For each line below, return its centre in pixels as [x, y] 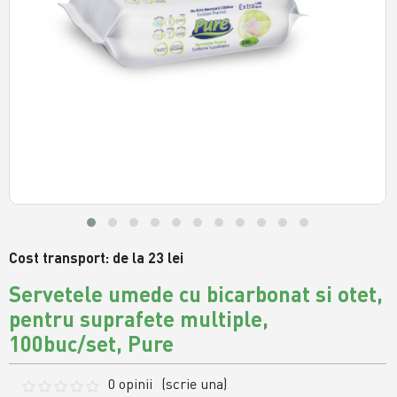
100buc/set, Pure [92, 344]
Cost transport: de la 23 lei [97, 258]
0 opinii [130, 384]
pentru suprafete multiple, [139, 319]
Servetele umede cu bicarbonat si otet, [196, 294]
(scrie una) [194, 384]
